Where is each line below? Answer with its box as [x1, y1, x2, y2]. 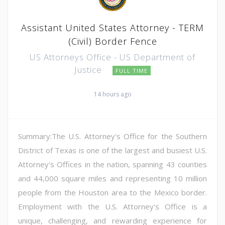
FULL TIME [116, 66, 148, 74]
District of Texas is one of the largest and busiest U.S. [18, 145, 207, 155]
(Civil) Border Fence [68, 35, 157, 47]
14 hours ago [93, 89, 132, 98]
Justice [74, 63, 104, 75]
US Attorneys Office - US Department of [30, 51, 195, 63]
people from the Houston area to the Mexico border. [18, 187, 207, 197]
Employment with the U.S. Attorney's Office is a [18, 201, 207, 211]
